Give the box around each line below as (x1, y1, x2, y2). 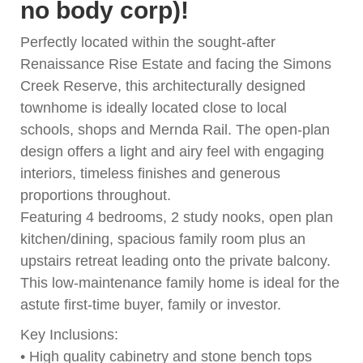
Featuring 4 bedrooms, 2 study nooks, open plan (20, 209, 333, 226)
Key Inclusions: (20, 327, 118, 344)
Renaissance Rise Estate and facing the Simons (20, 56, 331, 73)
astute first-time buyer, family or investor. (20, 297, 281, 314)
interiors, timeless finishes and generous (20, 165, 280, 182)
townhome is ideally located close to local (20, 100, 287, 117)
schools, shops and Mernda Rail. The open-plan (20, 122, 330, 139)
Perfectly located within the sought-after (20, 34, 275, 51)
